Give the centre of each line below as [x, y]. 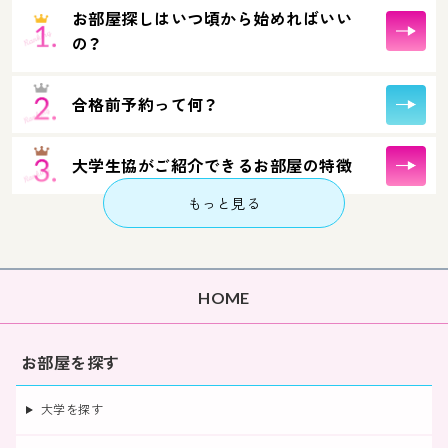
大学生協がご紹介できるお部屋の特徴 [212, 165]
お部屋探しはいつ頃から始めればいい [212, 18]
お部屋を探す [70, 362]
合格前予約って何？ [145, 104]
